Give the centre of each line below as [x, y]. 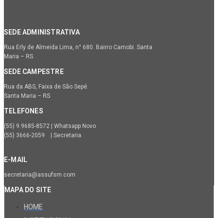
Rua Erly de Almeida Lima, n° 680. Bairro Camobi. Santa [78, 47]
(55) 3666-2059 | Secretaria [43, 136]
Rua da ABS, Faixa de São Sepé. [46, 87]
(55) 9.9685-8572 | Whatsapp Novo [50, 126]
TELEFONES [24, 111]
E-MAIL [16, 160]
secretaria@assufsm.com [40, 175]
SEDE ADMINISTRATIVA [42, 32]
